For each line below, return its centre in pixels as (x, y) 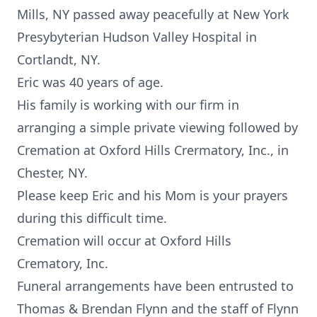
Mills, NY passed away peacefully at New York (153, 14)
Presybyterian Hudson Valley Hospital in (137, 37)
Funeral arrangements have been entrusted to (155, 286)
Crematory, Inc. (63, 263)
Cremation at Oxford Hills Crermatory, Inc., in (153, 150)
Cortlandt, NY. (59, 59)
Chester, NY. (52, 173)
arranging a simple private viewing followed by (157, 127)
